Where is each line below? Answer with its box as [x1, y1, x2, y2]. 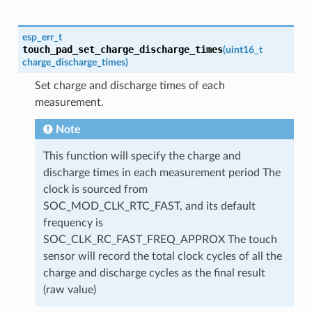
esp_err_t [22, 32, 62, 43]
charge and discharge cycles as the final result [42, 267, 265, 279]
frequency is [42, 217, 103, 229]
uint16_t [225, 45, 263, 56]
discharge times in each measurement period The [42, 167, 281, 179]
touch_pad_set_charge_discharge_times [22, 44, 223, 56]
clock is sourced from [42, 184, 148, 196]
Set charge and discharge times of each [34, 80, 225, 92]
